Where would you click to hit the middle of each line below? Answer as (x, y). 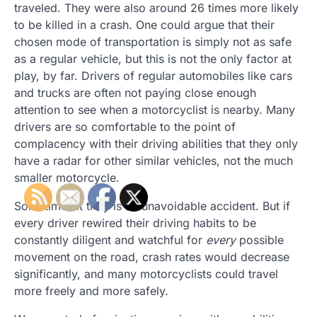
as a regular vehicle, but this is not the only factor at (153, 59)
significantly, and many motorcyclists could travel (146, 274)
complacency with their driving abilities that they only (156, 144)
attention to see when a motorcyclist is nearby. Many (155, 110)
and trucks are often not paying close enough (135, 93)
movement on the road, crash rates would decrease (152, 257)
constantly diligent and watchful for (110, 240)
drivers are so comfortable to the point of (125, 127)
